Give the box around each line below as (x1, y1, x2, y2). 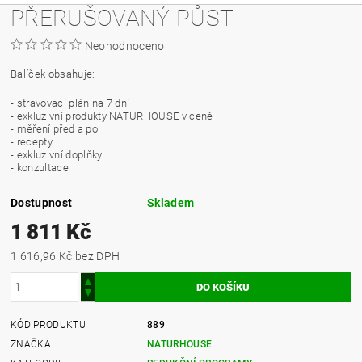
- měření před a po (11, 122, 98, 135)
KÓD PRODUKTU (11, 318, 86, 330)
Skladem (147, 196, 195, 209)
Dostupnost (11, 196, 73, 209)
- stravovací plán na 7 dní (11, 96, 130, 109)
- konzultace (11, 161, 69, 174)
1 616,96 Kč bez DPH (74, 249, 120, 263)
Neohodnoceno (84, 39, 165, 53)
